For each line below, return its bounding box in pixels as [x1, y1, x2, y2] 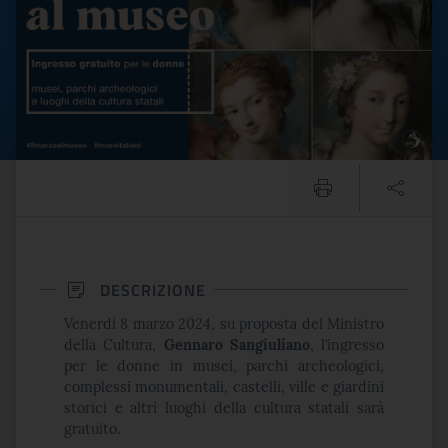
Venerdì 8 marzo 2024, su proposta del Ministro [64, 315, 384, 333]
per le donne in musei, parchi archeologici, [64, 357, 384, 375]
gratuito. [64, 420, 121, 438]
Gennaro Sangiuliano [163, 336, 310, 354]
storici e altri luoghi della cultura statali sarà [64, 399, 384, 417]
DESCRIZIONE [100, 277, 206, 302]
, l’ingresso [309, 336, 384, 354]
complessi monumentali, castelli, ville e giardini [64, 378, 384, 396]
